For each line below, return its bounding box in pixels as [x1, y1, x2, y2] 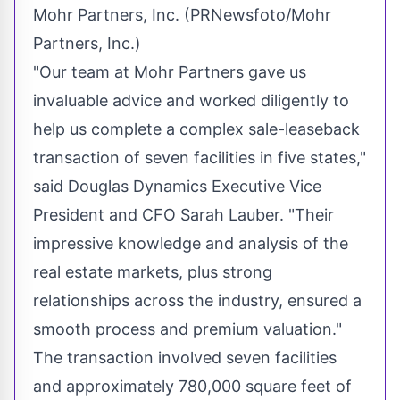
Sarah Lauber [180, 205, 279, 225]
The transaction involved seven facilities [33, 348, 337, 368]
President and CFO [33, 205, 180, 225]
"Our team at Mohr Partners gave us [33, 62, 306, 82]
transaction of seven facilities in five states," [33, 148, 366, 168]
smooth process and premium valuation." [33, 320, 342, 339]
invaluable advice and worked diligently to [33, 91, 349, 111]
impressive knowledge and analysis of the [33, 234, 348, 254]
